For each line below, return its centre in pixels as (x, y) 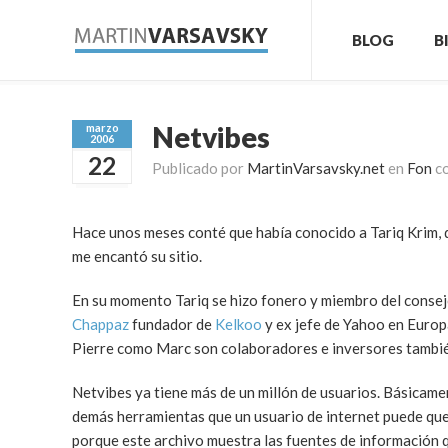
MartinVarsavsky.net (316, 168)
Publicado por (199, 168)
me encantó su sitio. (137, 256)
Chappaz (100, 324)
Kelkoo (238, 324)
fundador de (172, 324)
